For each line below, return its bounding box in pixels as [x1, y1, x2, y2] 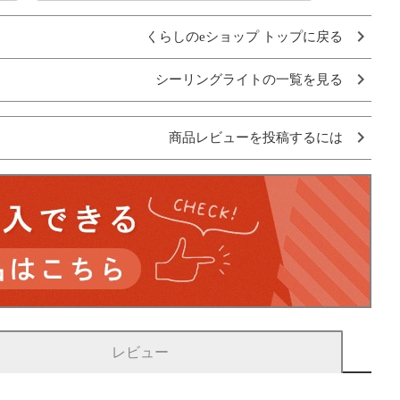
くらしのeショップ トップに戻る [146, 29, 343, 44]
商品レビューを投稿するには [169, 129, 343, 145]
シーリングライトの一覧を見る [155, 71, 343, 87]
